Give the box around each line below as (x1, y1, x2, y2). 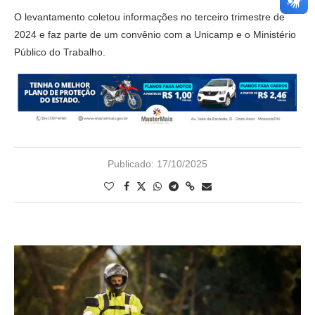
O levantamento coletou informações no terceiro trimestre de (14, 11, 285, 23)
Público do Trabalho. (14, 46, 105, 58)
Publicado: (108, 157, 154, 169)
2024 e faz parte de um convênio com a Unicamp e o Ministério (14, 29, 296, 41)
